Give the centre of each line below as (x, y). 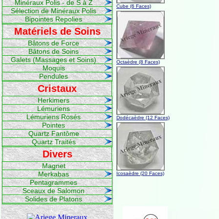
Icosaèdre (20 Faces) (140, 173)
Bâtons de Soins (54, 51)
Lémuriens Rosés (54, 117)
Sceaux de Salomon (54, 191)
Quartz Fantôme (54, 133)
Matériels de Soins (57, 31)
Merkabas (54, 174)
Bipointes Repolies (54, 19)
